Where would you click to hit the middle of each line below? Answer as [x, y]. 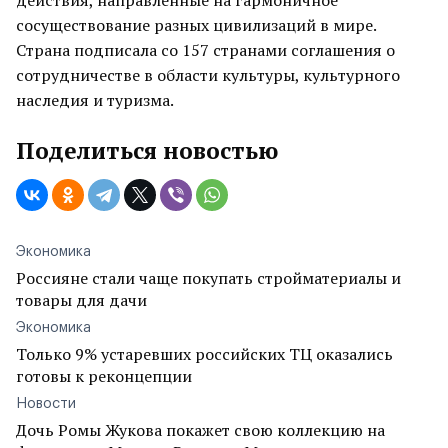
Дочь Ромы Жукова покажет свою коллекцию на [200, 430]
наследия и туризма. [95, 100]
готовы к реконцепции [104, 376]
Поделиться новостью [147, 150]
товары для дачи [81, 300]
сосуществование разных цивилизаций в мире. [196, 25]
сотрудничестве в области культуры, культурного [208, 75]
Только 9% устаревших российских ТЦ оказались [204, 354]
